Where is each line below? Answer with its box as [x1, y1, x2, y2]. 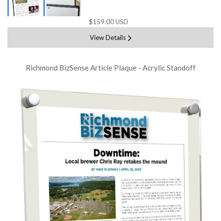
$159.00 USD [89, 18, 128, 26]
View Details [89, 34, 126, 42]
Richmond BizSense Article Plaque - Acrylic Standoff [25, 63, 196, 73]
